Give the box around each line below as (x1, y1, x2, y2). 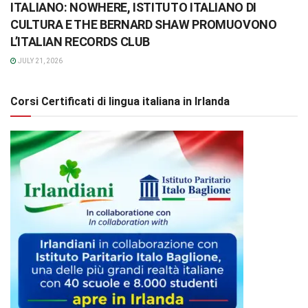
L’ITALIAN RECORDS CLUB (10, 34, 151, 49)
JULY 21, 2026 (16, 56, 63, 65)
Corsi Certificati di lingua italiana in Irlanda (10, 94, 230, 108)
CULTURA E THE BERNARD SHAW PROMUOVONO (10, 16, 277, 32)
